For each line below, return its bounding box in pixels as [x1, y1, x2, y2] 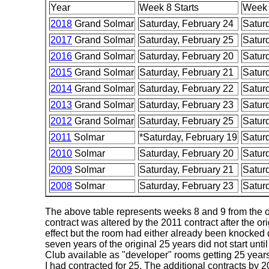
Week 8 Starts [139, 2, 199, 13]
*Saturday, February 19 [139, 132, 238, 143]
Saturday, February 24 [139, 19, 234, 29]
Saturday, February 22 [139, 83, 234, 94]
